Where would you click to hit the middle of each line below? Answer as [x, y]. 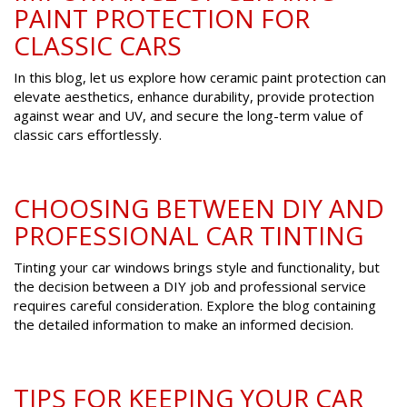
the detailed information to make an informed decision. [184, 325]
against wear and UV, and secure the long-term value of [188, 116]
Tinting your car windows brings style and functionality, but [197, 268]
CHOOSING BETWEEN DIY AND [199, 208]
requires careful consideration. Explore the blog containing [195, 306]
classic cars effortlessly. [88, 135]
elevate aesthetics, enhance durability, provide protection [194, 97]
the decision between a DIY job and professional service [190, 287]
